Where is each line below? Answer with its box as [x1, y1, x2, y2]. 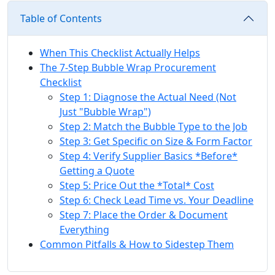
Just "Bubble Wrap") [60, 104, 151, 118]
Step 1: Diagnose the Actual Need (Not [60, 90, 236, 104]
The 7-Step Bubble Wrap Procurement [40, 60, 216, 74]
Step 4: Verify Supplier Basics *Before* [60, 149, 238, 163]
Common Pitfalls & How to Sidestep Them [40, 237, 234, 251]
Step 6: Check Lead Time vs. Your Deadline [60, 193, 254, 207]
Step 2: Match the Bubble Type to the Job [60, 119, 247, 133]
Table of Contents [20, 11, 102, 25]
